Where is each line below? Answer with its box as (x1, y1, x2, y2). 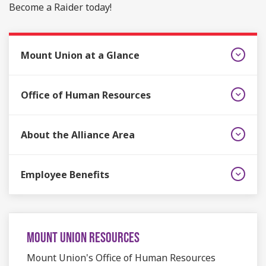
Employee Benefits (21, 168, 109, 181)
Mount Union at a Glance (21, 49, 140, 62)
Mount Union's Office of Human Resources (27, 251, 216, 264)
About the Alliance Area (21, 128, 135, 141)
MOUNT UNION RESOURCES (27, 229, 140, 245)
